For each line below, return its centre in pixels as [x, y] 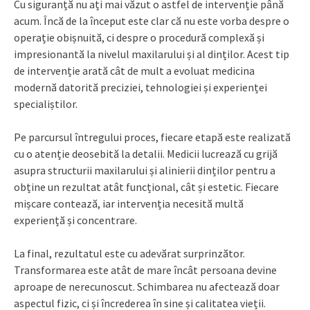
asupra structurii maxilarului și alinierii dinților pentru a [145, 171]
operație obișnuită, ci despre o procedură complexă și [139, 38]
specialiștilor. [46, 104]
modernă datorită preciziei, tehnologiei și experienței [140, 88]
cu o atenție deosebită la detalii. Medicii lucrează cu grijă [146, 154]
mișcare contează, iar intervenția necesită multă [129, 204]
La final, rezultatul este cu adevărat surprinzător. [129, 254]
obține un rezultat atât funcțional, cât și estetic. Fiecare [146, 187]
